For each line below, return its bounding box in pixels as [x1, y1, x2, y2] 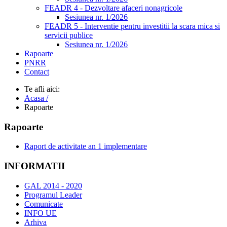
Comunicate [24, 199, 63, 208]
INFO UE [24, 208, 57, 217]
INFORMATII [4, 161, 65, 172]
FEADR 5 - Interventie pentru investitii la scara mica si [45, 22, 220, 30]
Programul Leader [24, 190, 82, 199]
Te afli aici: [24, 85, 60, 93]
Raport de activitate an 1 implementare [24, 142, 147, 151]
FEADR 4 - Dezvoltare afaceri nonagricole [45, 4, 182, 12]
